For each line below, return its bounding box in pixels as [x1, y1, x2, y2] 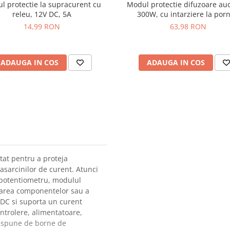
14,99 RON [24, 22, 60, 31]
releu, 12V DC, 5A [12, 9, 71, 19]
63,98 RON [170, 22, 206, 31]
